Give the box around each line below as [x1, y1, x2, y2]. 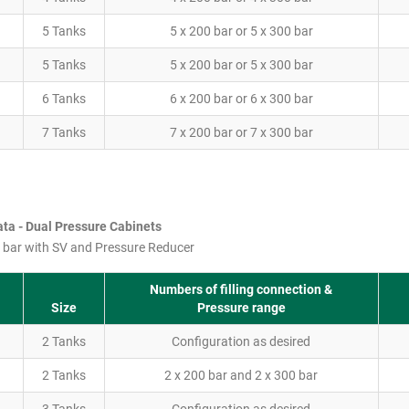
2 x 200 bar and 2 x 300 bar [164, 368, 318, 383]
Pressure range [196, 300, 286, 315]
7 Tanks [41, 125, 86, 140]
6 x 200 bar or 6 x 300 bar [169, 91, 313, 106]
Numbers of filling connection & [150, 282, 332, 297]
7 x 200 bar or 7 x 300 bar [169, 125, 313, 140]
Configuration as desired [172, 334, 310, 349]
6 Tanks [41, 91, 86, 106]
